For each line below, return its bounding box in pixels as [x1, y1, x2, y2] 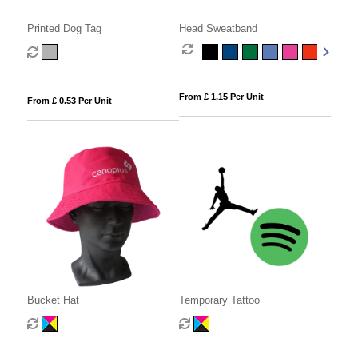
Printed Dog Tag [26, 22, 101, 34]
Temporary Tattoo [178, 294, 260, 307]
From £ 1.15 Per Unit [178, 91, 264, 101]
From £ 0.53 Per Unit [26, 95, 112, 105]
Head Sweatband [178, 22, 257, 34]
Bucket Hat [26, 294, 79, 307]
